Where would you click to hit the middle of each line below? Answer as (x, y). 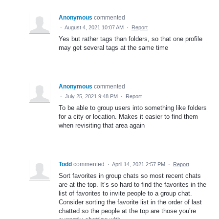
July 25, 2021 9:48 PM (91, 96)
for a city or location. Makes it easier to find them (128, 116)
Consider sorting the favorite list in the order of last (130, 202)
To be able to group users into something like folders (133, 108)
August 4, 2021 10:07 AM (94, 27)
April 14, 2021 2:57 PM (139, 164)
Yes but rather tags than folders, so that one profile (131, 39)
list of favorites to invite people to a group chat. (125, 193)
